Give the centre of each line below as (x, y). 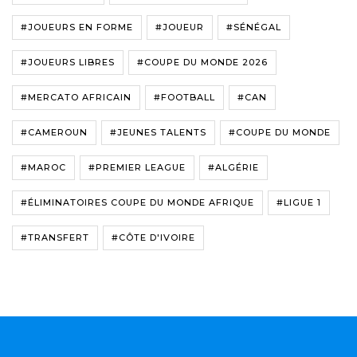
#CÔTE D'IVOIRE (153, 238)
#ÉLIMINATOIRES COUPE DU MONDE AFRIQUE (137, 203)
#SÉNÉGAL (254, 27)
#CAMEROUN (54, 133)
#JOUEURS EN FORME (77, 27)
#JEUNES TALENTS (158, 133)
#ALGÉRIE (233, 168)
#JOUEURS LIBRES (68, 63)
